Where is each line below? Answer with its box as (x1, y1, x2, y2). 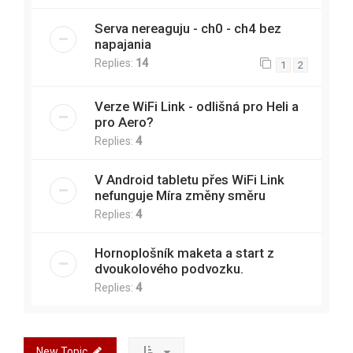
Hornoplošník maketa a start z (95, 244, 274, 261)
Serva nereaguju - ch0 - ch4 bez (95, 20, 281, 37)
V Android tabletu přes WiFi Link (95, 171, 284, 188)
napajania (95, 36, 151, 53)
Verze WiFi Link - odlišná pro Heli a (95, 98, 299, 114)
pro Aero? (95, 113, 154, 130)
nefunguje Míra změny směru (95, 187, 266, 203)
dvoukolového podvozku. (95, 260, 243, 277)
